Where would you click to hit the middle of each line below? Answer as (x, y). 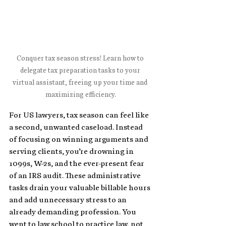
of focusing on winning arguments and (79, 139)
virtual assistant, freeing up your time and (81, 82)
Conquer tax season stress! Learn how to (81, 58)
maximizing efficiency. (81, 94)
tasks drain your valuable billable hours (80, 187)
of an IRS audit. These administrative (76, 175)
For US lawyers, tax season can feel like (80, 115)
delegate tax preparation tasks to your (81, 70)
